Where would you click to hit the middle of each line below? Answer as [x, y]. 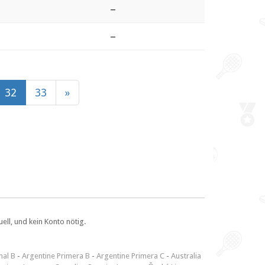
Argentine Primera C [130, 256]
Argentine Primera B [56, 256]
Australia [186, 256]
